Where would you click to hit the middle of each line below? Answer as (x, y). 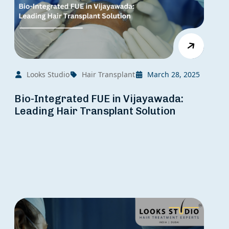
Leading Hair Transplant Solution (95, 111)
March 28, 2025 (174, 75)
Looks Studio (48, 75)
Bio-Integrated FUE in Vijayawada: (99, 99)
